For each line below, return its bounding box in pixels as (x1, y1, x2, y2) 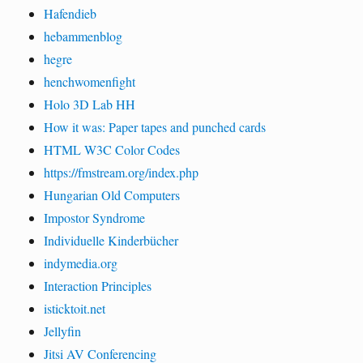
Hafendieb (44, 4, 97, 22)
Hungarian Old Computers (44, 186, 181, 203)
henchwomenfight (44, 72, 136, 90)
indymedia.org (44, 254, 118, 271)
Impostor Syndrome (44, 208, 146, 226)
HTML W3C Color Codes (44, 140, 181, 158)
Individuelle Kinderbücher (44, 231, 179, 249)
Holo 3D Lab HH (44, 95, 136, 113)
